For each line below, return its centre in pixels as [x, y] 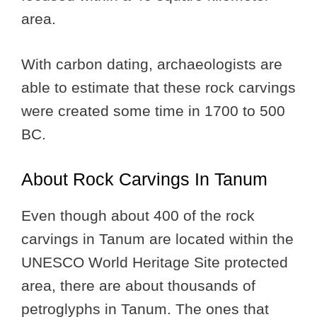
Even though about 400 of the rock [138, 215]
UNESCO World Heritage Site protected [155, 262]
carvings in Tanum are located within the [157, 238]
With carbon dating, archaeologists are [152, 64]
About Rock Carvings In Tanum [144, 179]
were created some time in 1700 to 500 [153, 111]
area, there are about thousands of [138, 285]
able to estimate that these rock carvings [158, 88]
